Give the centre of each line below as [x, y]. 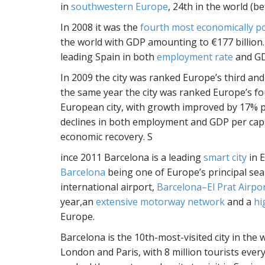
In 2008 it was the [100, 27]
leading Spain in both [109, 57]
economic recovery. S [106, 137]
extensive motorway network [160, 202]
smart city [225, 157]
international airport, [109, 187]
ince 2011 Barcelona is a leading [132, 157]
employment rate [195, 57]
